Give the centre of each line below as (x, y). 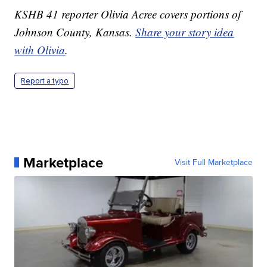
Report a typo (45, 80)
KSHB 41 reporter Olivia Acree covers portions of (128, 14)
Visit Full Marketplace (213, 162)
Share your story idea (185, 32)
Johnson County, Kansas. (75, 32)
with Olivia (40, 49)
